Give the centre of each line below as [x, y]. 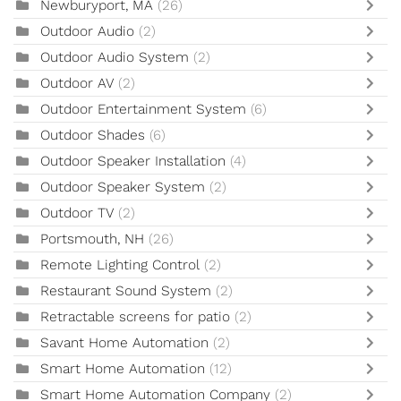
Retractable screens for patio [135, 317]
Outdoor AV [77, 84]
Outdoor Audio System [115, 58]
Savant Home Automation [124, 343]
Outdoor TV [77, 213]
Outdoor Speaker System [123, 188]
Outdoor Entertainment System [145, 110]
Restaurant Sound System [126, 291]
